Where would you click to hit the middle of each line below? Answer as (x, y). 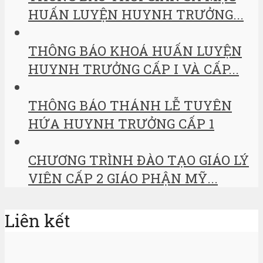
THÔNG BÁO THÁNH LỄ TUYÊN (130, 106)
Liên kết (37, 221)
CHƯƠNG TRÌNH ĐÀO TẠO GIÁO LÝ (139, 160)
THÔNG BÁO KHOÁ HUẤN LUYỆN (135, 51)
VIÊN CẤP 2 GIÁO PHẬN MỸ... (123, 178)
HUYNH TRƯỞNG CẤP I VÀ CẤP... (134, 69)
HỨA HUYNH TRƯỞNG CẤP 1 (121, 124)
